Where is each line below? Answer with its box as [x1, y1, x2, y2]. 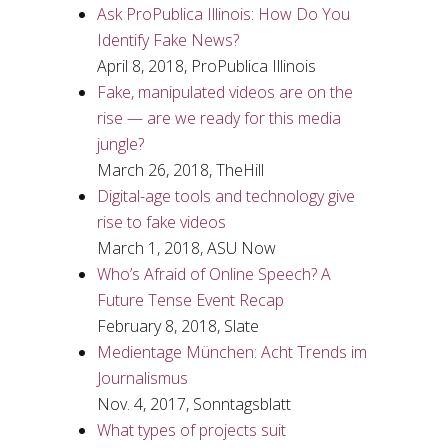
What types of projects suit [96, 419, 286, 441]
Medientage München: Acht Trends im [96, 341, 367, 363]
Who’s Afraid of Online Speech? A [96, 263, 331, 285]
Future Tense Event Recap [96, 289, 284, 311]
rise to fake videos [96, 211, 226, 233]
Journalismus [96, 367, 188, 389]
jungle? [96, 133, 144, 155]
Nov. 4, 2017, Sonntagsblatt [96, 393, 291, 415]
